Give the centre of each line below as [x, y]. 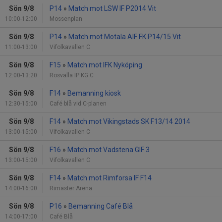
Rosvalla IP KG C [72, 76]
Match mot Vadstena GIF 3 [109, 150]
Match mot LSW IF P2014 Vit [112, 9]
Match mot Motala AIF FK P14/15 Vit [125, 37]
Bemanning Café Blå [101, 206]
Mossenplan [66, 19]
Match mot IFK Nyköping [105, 65]
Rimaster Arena [71, 189]
